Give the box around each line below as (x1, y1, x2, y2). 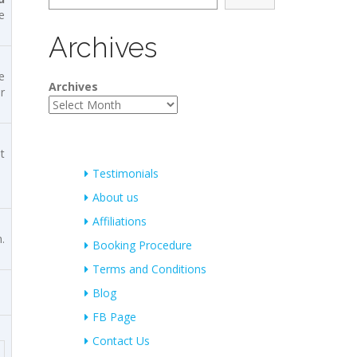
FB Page (92, 309, 136, 324)
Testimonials (92, 166, 159, 181)
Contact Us (92, 333, 150, 348)
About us (92, 190, 139, 205)
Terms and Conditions (92, 261, 206, 277)
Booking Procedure (92, 237, 192, 253)
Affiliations (92, 214, 147, 229)
